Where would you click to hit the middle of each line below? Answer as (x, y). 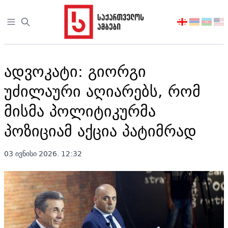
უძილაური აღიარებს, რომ (102, 91)
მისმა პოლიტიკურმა (80, 111)
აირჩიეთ (193, 22)
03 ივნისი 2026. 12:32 (43, 154)
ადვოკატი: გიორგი (75, 71)
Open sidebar (33, 22)
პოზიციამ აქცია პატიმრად (100, 131)
